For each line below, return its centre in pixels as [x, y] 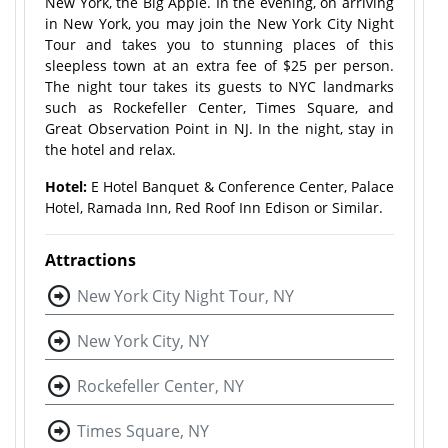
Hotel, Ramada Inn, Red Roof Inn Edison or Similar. [216, 207]
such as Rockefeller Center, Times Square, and [219, 107]
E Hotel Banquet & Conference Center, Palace [240, 186]
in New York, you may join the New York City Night [219, 23]
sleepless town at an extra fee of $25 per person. [219, 65]
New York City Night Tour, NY [185, 296]
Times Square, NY [143, 431]
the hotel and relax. [110, 149]
